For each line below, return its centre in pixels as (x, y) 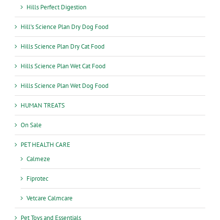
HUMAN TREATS (43, 105)
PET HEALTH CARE (45, 144)
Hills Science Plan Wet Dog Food (65, 85)
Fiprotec (38, 178)
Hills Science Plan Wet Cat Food (63, 66)
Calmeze (38, 159)
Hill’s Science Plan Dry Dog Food (65, 27)
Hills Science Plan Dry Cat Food (63, 46)
